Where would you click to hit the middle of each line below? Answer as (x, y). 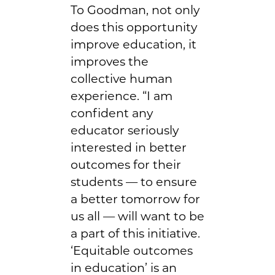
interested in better (129, 147)
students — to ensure (134, 181)
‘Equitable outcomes (132, 250)
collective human (122, 78)
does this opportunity (134, 27)
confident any (112, 113)
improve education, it (134, 44)
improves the (110, 61)
